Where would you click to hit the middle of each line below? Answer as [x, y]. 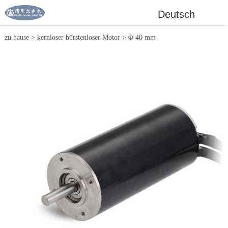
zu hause [17, 37]
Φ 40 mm [142, 37]
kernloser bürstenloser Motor [78, 37]
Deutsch [177, 14]
